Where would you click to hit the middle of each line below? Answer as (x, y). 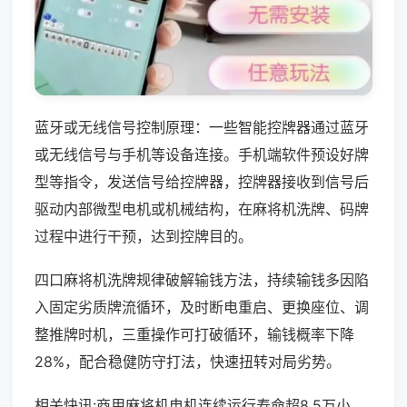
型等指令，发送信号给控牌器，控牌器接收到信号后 (202, 181)
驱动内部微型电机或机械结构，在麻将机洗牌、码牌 (202, 208)
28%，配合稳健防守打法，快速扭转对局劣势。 (188, 361)
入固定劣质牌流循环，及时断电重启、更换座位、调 (202, 307)
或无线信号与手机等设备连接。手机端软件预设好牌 (202, 154)
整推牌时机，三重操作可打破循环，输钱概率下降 (194, 334)
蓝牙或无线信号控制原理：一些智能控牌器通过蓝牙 (202, 127)
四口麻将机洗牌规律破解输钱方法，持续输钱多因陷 (202, 279)
